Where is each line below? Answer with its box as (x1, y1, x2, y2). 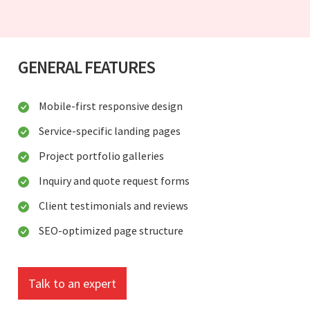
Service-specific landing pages (39, 123, 181, 138)
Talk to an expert (28, 275, 116, 291)
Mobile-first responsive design (39, 98, 183, 113)
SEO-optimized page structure (39, 223, 183, 237)
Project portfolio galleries (39, 148, 164, 163)
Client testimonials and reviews (39, 198, 188, 212)
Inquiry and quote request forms (39, 173, 190, 188)
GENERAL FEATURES (18, 55, 155, 78)
